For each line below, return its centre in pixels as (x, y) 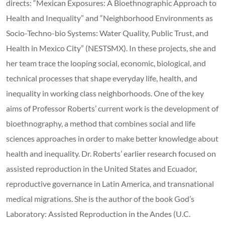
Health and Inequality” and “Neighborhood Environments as (109, 18)
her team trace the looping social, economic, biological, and (106, 63)
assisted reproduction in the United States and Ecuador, (101, 168)
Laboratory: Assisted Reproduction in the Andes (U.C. (98, 213)
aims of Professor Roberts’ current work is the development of (112, 108)
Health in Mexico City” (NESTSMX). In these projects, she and (111, 48)
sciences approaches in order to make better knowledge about (112, 138)
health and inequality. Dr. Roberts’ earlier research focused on (111, 153)
